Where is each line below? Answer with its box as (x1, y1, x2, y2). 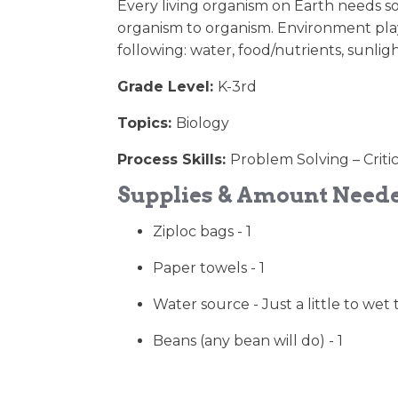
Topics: (117, 115, 176, 131)
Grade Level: (117, 78, 218, 95)
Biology (176, 115, 229, 131)
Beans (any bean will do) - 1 (153, 332, 343, 349)
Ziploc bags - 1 (153, 223, 251, 240)
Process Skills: (117, 151, 230, 168)
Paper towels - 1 (153, 259, 265, 276)
